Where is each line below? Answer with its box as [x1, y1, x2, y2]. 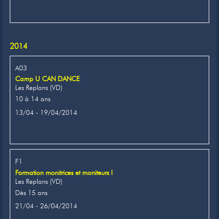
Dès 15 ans [15, 188, 47, 197]
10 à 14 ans [15, 94, 50, 104]
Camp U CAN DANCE [15, 74, 80, 84]
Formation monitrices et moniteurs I [15, 168, 112, 177]
